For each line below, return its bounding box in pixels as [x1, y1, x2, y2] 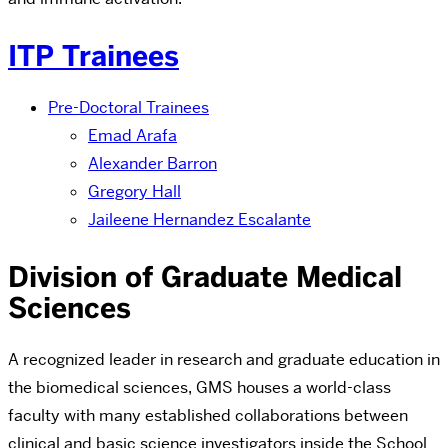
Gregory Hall [88, 180, 181, 202]
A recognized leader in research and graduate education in [8, 348, 440, 370]
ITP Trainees [8, 37, 179, 74]
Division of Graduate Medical [8, 258, 402, 295]
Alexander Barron [88, 152, 217, 174]
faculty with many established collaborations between [8, 404, 408, 426]
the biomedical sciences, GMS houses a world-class [8, 376, 391, 398]
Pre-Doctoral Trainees [48, 96, 209, 118]
